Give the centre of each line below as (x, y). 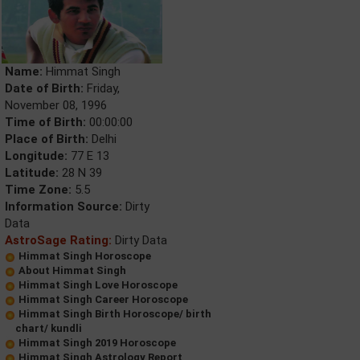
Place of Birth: (47, 139)
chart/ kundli (49, 328)
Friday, (102, 88)
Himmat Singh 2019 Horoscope (97, 342)
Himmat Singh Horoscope (85, 256)
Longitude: (36, 155)
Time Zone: (38, 189)
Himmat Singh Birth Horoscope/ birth (115, 313)
